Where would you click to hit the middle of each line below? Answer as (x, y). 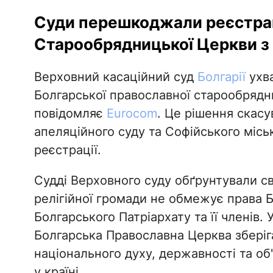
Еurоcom (132, 114)
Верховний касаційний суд (115, 77)
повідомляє (70, 114)
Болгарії (221, 77)
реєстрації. (67, 150)
